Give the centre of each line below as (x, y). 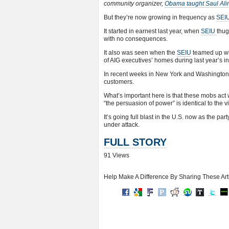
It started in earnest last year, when (152, 31)
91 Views (117, 155)
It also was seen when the (140, 53)
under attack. (122, 125)
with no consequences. (136, 39)
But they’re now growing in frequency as (160, 17)
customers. (119, 82)
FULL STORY (135, 142)
